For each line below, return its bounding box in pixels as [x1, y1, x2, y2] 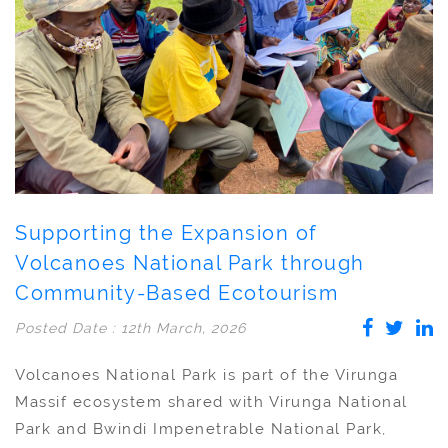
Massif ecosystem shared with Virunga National [15, 393, 408, 412]
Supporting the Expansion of [15, 221, 318, 246]
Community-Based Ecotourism [15, 281, 338, 306]
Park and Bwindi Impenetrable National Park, [15, 420, 387, 439]
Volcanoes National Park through [15, 251, 365, 276]
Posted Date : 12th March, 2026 [15, 320, 246, 337]
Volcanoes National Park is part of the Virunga [15, 366, 398, 385]
